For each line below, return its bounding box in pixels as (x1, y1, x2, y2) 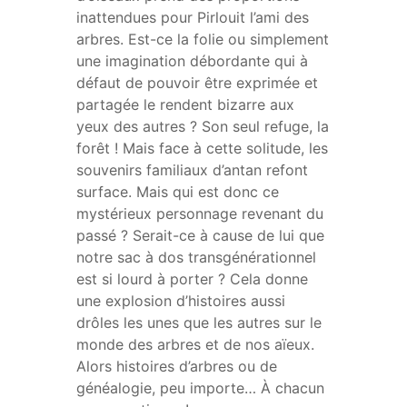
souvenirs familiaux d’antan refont (76, 161, 308, 180)
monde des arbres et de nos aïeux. (76, 335, 314, 354)
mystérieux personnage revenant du (76, 204, 323, 223)
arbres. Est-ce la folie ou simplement (76, 30, 329, 49)
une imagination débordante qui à (76, 52, 308, 71)
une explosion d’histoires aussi (76, 292, 285, 311)
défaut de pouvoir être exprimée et (76, 74, 318, 93)
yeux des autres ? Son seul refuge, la (76, 117, 329, 136)
